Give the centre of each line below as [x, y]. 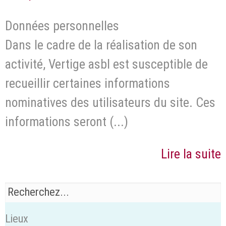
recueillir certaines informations [88, 83]
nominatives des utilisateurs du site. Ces [110, 102]
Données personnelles [64, 25]
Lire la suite [191, 154]
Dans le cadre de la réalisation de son [101, 45]
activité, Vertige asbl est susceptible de [106, 64]
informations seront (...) [67, 121]
